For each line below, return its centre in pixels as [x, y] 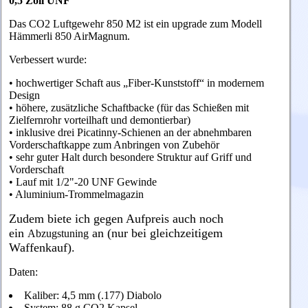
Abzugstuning [58, 234]
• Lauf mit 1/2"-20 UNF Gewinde [83, 182]
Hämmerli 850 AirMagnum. [69, 36]
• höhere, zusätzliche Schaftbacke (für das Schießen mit [129, 108]
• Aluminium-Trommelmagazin [76, 195]
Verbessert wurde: [48, 60]
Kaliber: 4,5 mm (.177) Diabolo [93, 296]
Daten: [23, 272]
